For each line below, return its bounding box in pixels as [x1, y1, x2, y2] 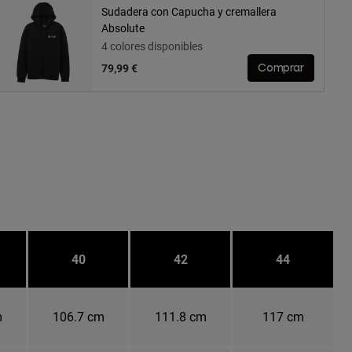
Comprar [258, 61, 304, 75]
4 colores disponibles [101, 38, 203, 54]
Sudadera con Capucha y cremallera [101, 4, 277, 20]
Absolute [101, 20, 145, 36]
